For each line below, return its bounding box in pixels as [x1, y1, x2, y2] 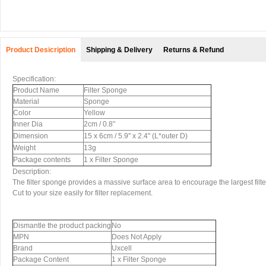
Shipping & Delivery [86, 46, 153, 54]
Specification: [12, 75, 56, 83]
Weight [13, 144, 36, 152]
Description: [12, 167, 51, 176]
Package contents [13, 156, 71, 164]
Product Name [13, 86, 59, 94]
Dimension [13, 132, 48, 140]
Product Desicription [6, 46, 75, 54]
